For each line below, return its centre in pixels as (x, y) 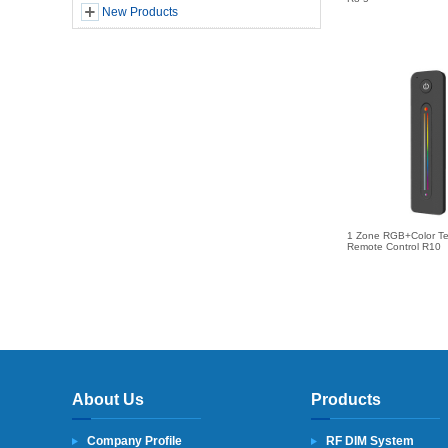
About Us (108, 399)
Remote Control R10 (394, 246)
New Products (139, 12)
